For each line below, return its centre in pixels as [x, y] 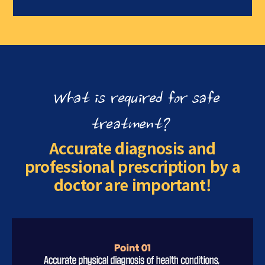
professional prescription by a [132, 166]
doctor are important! [132, 184]
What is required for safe [135, 99]
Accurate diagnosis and [132, 147]
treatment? [130, 125]
